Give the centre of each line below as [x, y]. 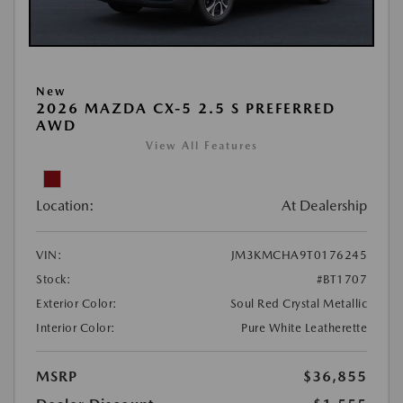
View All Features [201, 146]
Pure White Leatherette [304, 328]
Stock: [54, 280]
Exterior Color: [77, 304]
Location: [65, 206]
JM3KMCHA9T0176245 [299, 255]
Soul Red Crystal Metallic [298, 304]
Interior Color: [76, 328]
